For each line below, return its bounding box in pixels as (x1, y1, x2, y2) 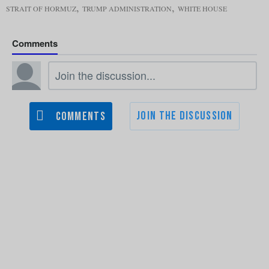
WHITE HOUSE (178, 3, 227, 13)
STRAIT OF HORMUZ (6, 3, 76, 13)
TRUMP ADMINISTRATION (82, 3, 172, 13)
